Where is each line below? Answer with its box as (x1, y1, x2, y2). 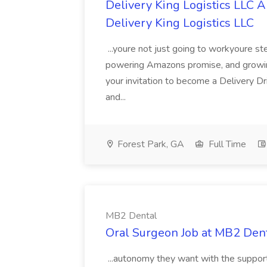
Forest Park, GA (115, 138, 184, 151)
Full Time (206, 138, 246, 151)
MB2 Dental (105, 209, 157, 222)
